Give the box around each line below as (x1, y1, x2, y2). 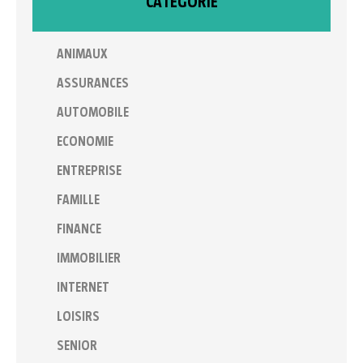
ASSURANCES (57, 77, 129, 91)
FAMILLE (57, 194, 100, 207)
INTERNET (57, 281, 109, 295)
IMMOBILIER (57, 252, 121, 266)
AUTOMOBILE (57, 106, 129, 120)
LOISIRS (57, 310, 100, 324)
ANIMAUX (57, 48, 108, 62)
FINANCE (57, 223, 101, 237)
